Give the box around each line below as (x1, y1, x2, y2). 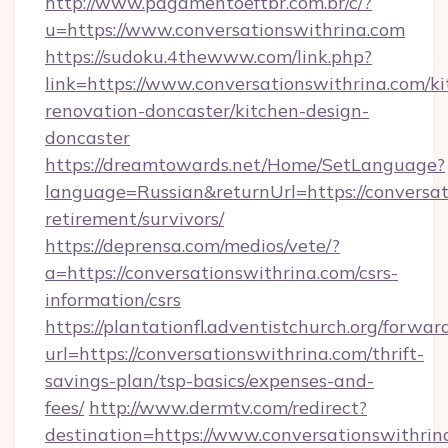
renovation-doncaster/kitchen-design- (45, 99, 369, 122)
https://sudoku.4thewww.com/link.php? (45, 45, 372, 68)
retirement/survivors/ (45, 207, 224, 230)
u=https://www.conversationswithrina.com (45, 18, 405, 41)
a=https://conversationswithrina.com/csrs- (45, 261, 398, 284)
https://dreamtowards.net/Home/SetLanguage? (45, 153, 445, 176)
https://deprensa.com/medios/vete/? (45, 234, 340, 257)
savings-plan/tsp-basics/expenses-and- (45, 369, 374, 392)
